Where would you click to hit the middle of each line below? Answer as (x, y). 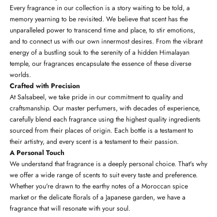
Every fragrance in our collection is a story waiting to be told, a (100, 8)
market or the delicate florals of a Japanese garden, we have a (98, 197)
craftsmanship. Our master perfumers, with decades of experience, (105, 108)
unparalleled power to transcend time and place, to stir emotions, (102, 30)
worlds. (20, 74)
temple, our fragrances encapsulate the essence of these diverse (101, 63)
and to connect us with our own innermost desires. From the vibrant (106, 41)
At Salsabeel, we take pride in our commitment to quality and (96, 97)
